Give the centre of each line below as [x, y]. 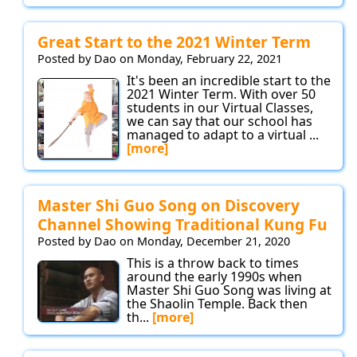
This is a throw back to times [213, 263]
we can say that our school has [220, 122]
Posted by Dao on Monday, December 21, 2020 [164, 241]
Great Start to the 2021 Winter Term [174, 42]
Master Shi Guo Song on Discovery [169, 206]
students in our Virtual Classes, [220, 108]
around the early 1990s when [214, 277]
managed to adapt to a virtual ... [223, 135]
